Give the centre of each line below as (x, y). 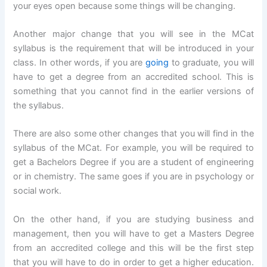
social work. (38, 191)
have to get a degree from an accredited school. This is (133, 77)
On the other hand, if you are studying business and (133, 219)
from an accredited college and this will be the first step (133, 248)
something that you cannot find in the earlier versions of (133, 91)
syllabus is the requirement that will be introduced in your (133, 48)
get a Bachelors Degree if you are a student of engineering (133, 162)
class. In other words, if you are (79, 62)
